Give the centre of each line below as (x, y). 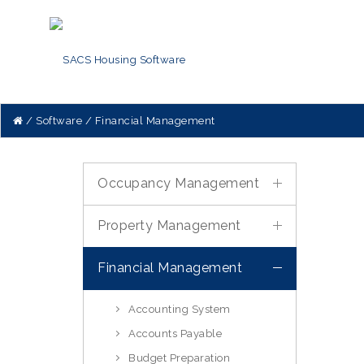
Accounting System (180, 309)
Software (59, 121)
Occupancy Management (178, 183)
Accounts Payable (175, 334)
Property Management (169, 225)
